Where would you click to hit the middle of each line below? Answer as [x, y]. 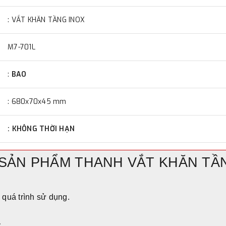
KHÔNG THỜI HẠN [43, 129]
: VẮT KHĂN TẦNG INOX [46, 20]
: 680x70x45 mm [37, 101]
